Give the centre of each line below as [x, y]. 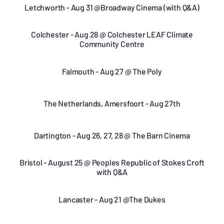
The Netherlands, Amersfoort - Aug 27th [112, 103]
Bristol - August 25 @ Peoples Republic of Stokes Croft [112, 162]
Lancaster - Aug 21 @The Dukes [112, 199]
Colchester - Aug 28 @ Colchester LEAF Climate [112, 34]
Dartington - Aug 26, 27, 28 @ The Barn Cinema [112, 135]
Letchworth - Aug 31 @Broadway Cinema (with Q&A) [112, 7]
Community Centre [112, 44]
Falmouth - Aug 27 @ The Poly [112, 71]
